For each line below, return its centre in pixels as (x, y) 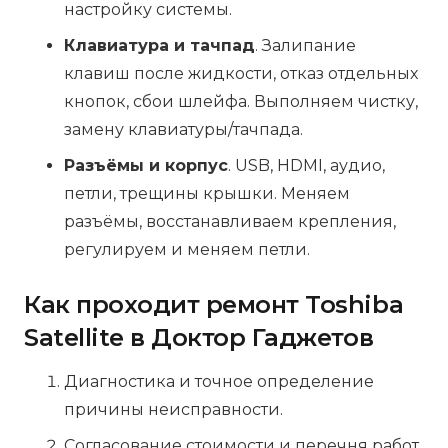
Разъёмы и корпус (146, 166)
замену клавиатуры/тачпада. (183, 130)
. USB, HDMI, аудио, (306, 166)
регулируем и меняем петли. (187, 250)
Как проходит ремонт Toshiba (214, 305)
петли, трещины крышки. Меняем (207, 194)
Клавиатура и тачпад (159, 46)
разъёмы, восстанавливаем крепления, (230, 222)
